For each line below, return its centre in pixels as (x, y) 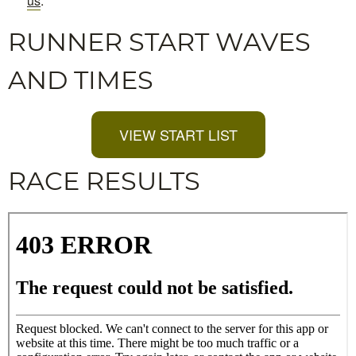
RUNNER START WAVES (159, 41)
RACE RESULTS (104, 180)
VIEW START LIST (178, 134)
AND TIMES (81, 79)
